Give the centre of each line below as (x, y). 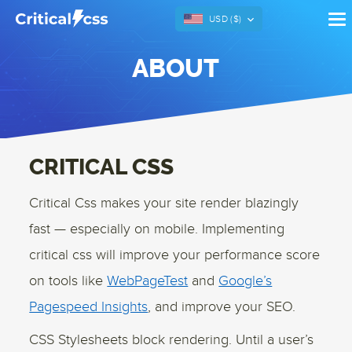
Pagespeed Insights (89, 307)
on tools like (66, 281)
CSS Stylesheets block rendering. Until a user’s (172, 340)
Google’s (246, 281)
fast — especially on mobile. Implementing (157, 229)
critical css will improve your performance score (175, 255)
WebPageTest (148, 281)
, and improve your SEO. (222, 307)
